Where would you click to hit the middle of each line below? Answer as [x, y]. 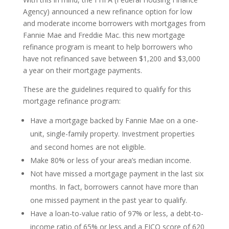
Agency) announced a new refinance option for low [107, 12]
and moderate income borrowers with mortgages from [114, 23]
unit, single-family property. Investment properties [112, 134]
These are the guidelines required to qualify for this [107, 89]
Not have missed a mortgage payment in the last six [117, 174]
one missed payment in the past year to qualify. [108, 200]
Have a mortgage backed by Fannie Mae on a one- [114, 120]
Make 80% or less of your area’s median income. [110, 160]
